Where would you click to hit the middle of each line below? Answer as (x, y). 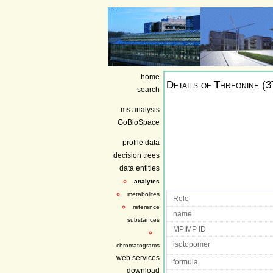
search (148, 89)
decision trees (136, 155)
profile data (141, 142)
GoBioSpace (139, 122)
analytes (147, 181)
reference (146, 207)
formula (185, 262)
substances (144, 219)
